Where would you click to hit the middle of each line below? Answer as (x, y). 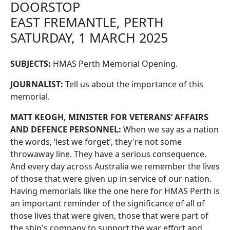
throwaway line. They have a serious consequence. (108, 154)
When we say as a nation (170, 129)
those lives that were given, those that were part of (109, 216)
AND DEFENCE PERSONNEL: (66, 129)
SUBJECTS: (31, 64)
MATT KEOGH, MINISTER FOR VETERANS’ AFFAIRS (109, 117)
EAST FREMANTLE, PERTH (87, 22)
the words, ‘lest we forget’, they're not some (96, 142)
